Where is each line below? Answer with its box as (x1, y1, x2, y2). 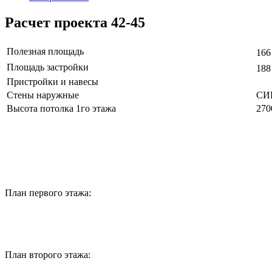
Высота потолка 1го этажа (7, 103, 116, 114)
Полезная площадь (7, 46, 84, 56)
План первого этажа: (5, 187, 91, 198)
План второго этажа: (5, 249, 90, 260)
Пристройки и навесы (7, 76, 98, 87)
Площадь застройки (7, 61, 89, 72)
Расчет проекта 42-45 (5, 14, 145, 30)
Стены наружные (7, 89, 79, 100)
